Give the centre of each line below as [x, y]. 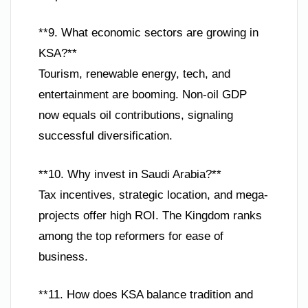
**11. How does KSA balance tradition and [146, 295]
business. [63, 256]
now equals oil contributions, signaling [136, 115]
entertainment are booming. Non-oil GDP [143, 95]
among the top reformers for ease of [131, 236]
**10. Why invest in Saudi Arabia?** [130, 174]
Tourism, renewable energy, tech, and [134, 74]
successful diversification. [106, 136]
